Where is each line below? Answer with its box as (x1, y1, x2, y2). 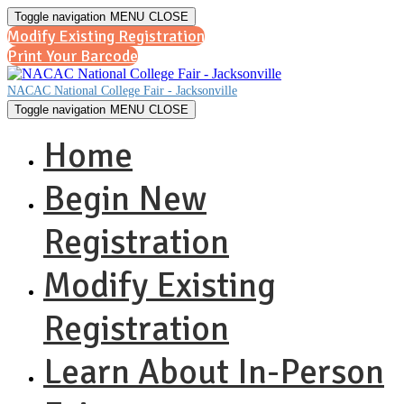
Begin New (43, 177, 207, 220)
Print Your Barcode (7, 46, 138, 66)
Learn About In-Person (43, 350, 384, 393)
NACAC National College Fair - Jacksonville (7, 84, 237, 97)
